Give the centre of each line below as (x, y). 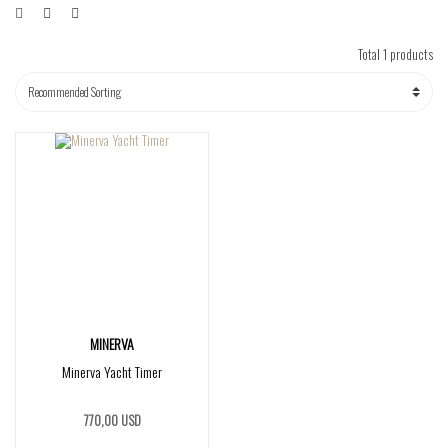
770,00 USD (112, 420)
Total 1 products (395, 54)
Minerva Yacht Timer (112, 371)
